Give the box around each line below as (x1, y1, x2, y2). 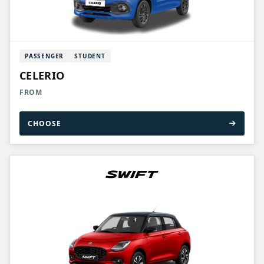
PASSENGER (25, 52, 64, 60)
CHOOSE (28, 118, 61, 128)
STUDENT (74, 52, 105, 60)
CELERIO (19, 68, 65, 82)
